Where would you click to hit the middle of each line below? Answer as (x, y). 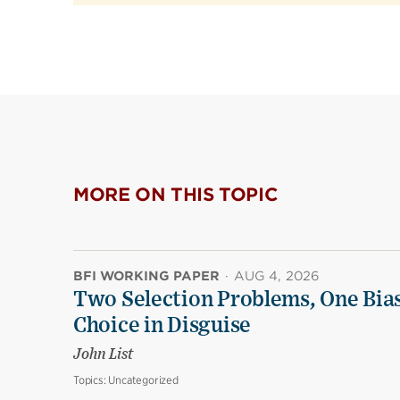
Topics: (91, 380)
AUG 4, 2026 (277, 276)
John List (103, 355)
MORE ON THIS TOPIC (176, 195)
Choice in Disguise (162, 326)
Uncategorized (143, 380)
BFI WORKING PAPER (146, 276)
